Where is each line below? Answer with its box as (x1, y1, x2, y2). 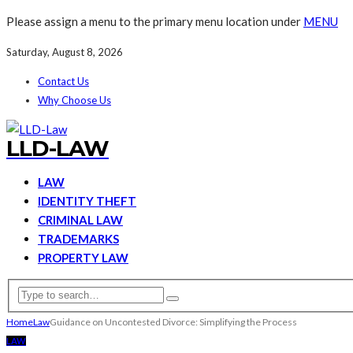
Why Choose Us (38, 94, 111, 106)
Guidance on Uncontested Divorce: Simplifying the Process (50, 315, 297, 328)
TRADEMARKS (38, 232, 119, 246)
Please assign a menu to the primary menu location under (6, 14, 303, 28)
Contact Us (38, 75, 89, 87)
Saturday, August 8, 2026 (6, 46, 123, 58)
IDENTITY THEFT (38, 194, 136, 208)
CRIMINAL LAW (38, 213, 123, 227)
